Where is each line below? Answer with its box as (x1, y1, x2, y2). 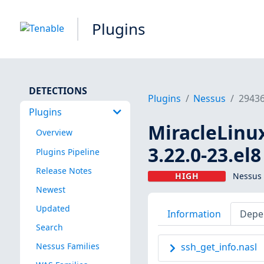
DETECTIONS (28, 84, 87, 97)
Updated (35, 202, 70, 214)
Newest (35, 183, 65, 195)
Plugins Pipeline (35, 146, 100, 157)
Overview (35, 127, 72, 138)
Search (35, 221, 63, 233)
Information (167, 207, 221, 220)
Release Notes (35, 164, 92, 176)
